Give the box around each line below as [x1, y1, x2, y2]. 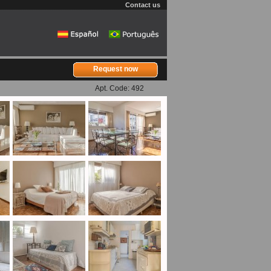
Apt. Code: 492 [95, 84, 144, 93]
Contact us [125, 1, 160, 8]
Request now [93, 65, 138, 73]
